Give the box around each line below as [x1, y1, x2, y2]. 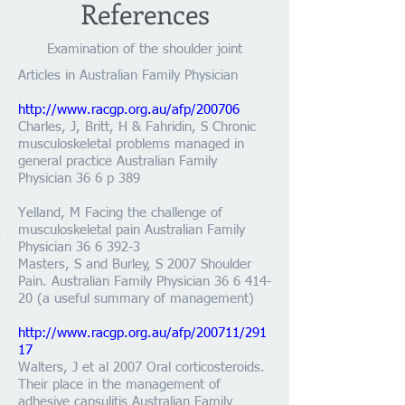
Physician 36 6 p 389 [18, 172, 140, 185]
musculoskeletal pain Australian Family [18, 223, 245, 237]
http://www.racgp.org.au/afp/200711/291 [18, 326, 267, 340]
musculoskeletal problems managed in [18, 137, 244, 151]
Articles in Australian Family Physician [18, 69, 238, 82]
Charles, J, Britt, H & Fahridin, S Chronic [18, 120, 256, 134]
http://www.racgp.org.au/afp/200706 [18, 103, 240, 117]
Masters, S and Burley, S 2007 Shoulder [18, 258, 251, 271]
